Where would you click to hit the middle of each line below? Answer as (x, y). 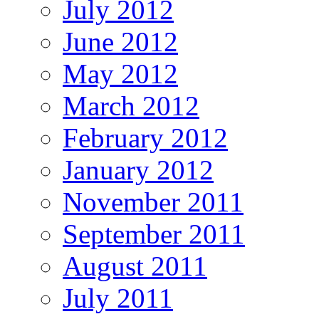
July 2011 (118, 298)
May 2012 (120, 74)
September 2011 (154, 234)
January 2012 (138, 170)
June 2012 (120, 42)
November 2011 (153, 202)
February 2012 (145, 138)
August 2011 (135, 266)
